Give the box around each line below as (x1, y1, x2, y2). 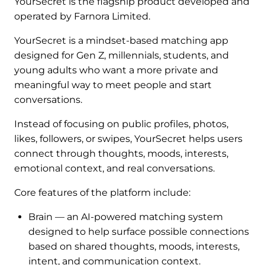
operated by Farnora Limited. (14, 11, 150, 22)
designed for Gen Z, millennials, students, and (14, 50, 229, 61)
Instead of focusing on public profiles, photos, (14, 118, 228, 130)
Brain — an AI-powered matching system (28, 211, 223, 222)
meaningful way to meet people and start (14, 79, 212, 91)
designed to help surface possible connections (28, 226, 249, 237)
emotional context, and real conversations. (14, 163, 215, 174)
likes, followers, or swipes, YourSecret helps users (14, 133, 243, 144)
